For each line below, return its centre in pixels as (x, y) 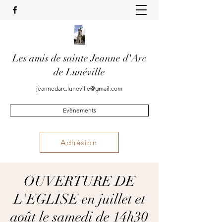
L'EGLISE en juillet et (79, 199)
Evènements (79, 110)
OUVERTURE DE (79, 181)
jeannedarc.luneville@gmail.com (79, 88)
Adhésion (79, 142)
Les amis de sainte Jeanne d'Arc (79, 58)
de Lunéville (79, 72)
